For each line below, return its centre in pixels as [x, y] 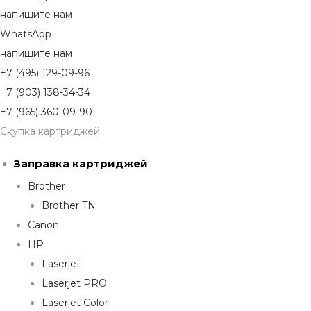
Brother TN [69, 206]
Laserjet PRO [74, 284]
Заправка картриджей [81, 164]
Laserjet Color [75, 303]
